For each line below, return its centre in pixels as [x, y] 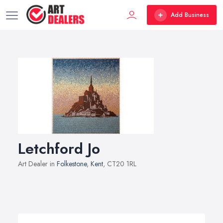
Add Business [190, 15]
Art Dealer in [37, 164]
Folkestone [72, 164]
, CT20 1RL [120, 164]
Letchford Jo [59, 149]
